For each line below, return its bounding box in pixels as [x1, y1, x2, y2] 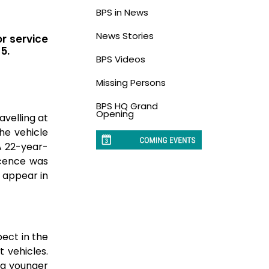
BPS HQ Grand [95, 99, 158, 112]
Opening [95, 107, 134, 120]
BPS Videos [95, 52, 145, 65]
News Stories [95, 29, 154, 42]
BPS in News [95, 5, 148, 19]
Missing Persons [95, 76, 166, 89]
